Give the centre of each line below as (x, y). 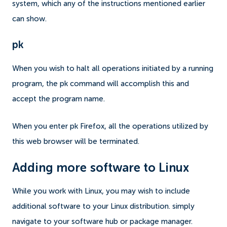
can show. (29, 19)
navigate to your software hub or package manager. (103, 221)
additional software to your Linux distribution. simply (103, 206)
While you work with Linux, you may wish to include (101, 191)
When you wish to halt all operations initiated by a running (113, 68)
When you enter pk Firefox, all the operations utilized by (110, 126)
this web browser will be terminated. (77, 141)
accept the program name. (60, 99)
